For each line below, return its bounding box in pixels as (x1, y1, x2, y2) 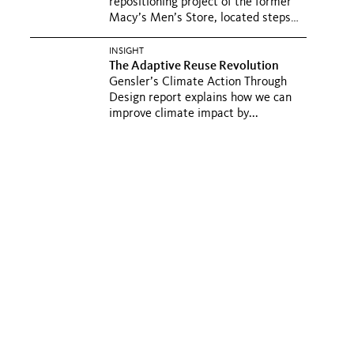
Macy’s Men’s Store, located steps (109, 12, 291, 24)
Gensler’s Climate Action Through (109, 76, 287, 88)
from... (109, 28, 144, 40)
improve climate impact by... (109, 107, 258, 120)
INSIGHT (109, 47, 144, 56)
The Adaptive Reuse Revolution (109, 60, 281, 73)
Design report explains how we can (109, 92, 292, 104)
